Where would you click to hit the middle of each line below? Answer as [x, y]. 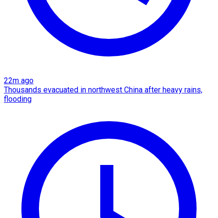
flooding [18, 99]
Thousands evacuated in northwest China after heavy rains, [103, 90]
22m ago [19, 80]
